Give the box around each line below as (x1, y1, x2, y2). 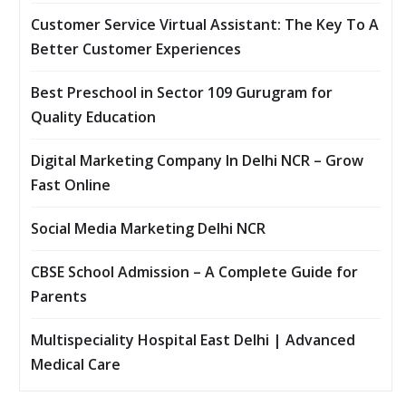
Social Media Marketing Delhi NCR (31, 218, 266, 239)
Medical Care (31, 354, 121, 375)
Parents (31, 286, 87, 307)
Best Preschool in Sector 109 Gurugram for (31, 82, 333, 103)
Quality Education (31, 107, 156, 128)
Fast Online (31, 175, 111, 196)
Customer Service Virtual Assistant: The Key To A (31, 14, 379, 35)
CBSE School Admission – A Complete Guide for (31, 262, 358, 283)
